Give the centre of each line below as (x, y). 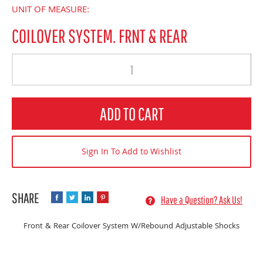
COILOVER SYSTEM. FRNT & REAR (100, 36)
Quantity (27, 104)
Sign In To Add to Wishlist (131, 153)
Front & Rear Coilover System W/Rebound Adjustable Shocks (131, 227)
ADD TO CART (131, 114)
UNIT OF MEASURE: (50, 11)
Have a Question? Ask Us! (202, 200)
